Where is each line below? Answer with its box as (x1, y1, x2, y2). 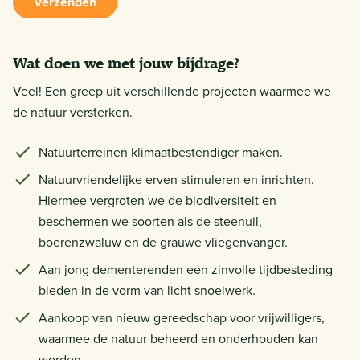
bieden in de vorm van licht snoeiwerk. (39, 281, 256, 300)
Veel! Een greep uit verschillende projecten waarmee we (13, 82, 331, 100)
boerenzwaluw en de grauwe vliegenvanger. (39, 233, 288, 252)
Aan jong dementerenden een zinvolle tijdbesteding (39, 260, 333, 279)
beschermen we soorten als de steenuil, (39, 212, 262, 231)
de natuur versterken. (13, 103, 133, 121)
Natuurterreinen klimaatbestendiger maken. (39, 143, 283, 162)
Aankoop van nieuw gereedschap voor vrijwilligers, (39, 309, 325, 327)
